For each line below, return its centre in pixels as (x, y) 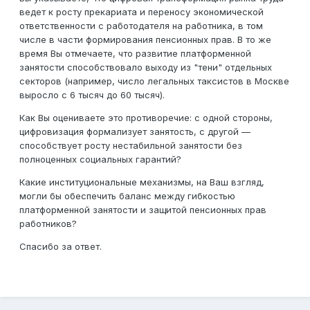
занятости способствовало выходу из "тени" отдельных (146, 67)
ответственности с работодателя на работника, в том (141, 26)
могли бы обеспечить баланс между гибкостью (127, 196)
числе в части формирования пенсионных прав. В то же (145, 40)
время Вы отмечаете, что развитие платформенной (135, 54)
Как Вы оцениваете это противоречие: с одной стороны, (146, 118)
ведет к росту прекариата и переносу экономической (142, 12)
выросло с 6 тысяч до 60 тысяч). (92, 95)
